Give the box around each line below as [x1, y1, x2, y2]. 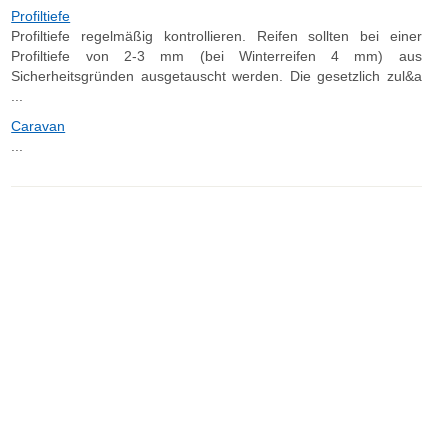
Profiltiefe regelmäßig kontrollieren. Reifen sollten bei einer [11, 28, 422, 44]
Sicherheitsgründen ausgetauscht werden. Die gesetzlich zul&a [11, 68, 422, 84]
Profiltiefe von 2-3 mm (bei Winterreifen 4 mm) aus [11, 48, 422, 64]
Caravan [11, 118, 66, 134]
